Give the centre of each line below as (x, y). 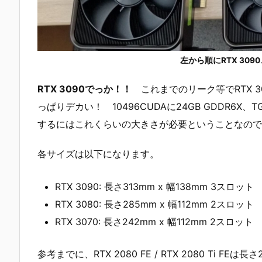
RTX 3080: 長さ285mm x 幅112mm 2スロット (154, 204)
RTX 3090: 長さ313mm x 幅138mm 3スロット (154, 186)
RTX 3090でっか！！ (85, 89)
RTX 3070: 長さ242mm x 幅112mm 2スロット (154, 221)
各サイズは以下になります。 (98, 154)
